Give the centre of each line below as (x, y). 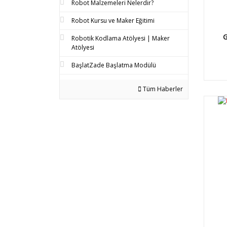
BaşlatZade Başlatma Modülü (114, 65)
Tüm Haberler (162, 89)
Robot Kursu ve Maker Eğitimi (113, 20)
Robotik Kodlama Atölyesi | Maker (121, 38)
